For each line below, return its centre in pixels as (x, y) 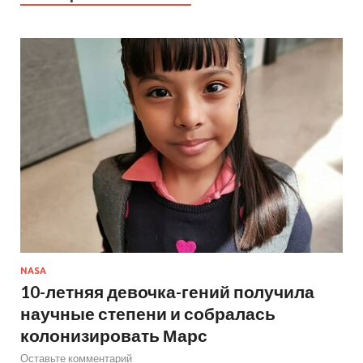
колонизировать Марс (114, 335)
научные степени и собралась (148, 313)
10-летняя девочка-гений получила (167, 291)
